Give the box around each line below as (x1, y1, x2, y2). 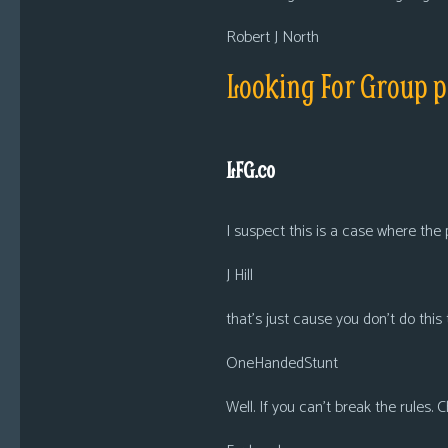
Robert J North (225, 24, 319, 51)
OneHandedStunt (225, 350, 338, 377)
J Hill (225, 262, 253, 289)
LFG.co (225, 156, 275, 184)
